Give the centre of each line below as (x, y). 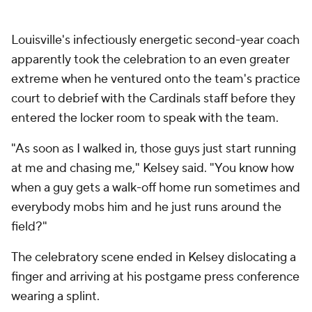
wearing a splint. (55, 297)
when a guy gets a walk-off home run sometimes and (156, 188)
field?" (29, 227)
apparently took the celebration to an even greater (150, 60)
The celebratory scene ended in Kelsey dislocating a (154, 258)
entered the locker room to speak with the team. (145, 118)
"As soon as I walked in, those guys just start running (154, 149)
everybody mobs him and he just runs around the (146, 208)
